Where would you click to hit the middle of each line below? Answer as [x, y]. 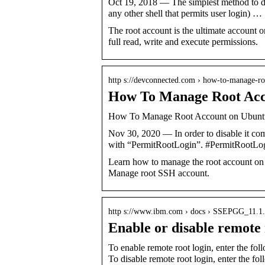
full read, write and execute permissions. [183, 41]
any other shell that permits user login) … [185, 13]
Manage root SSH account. [159, 173]
